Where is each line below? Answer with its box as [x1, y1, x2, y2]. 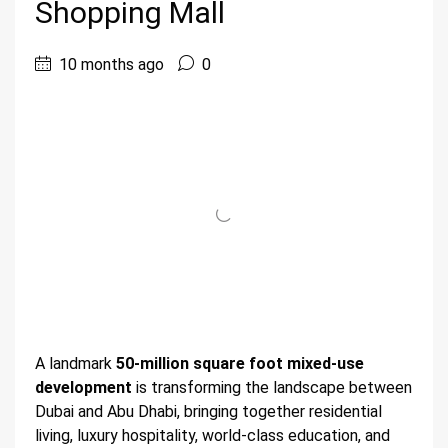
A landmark [35, 354, 116, 374]
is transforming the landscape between [132, 378, 412, 398]
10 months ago [55, 55, 164, 74]
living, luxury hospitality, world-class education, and [35, 426, 390, 446]
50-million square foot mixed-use [116, 354, 364, 374]
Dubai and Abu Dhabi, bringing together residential [35, 402, 382, 422]
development [35, 378, 132, 398]
